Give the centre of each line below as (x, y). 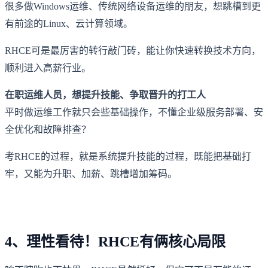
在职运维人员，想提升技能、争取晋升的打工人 (105, 95)
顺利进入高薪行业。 (48, 68)
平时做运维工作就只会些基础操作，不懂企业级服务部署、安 (134, 112)
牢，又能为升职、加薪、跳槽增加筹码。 (91, 173)
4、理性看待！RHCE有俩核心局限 (115, 242)
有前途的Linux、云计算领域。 (69, 23)
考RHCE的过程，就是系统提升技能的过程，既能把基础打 (128, 156)
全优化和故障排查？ (48, 129)
